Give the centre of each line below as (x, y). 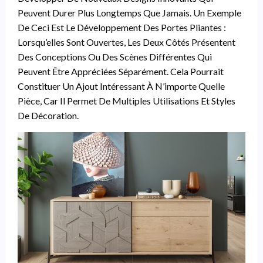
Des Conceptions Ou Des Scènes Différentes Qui (115, 56)
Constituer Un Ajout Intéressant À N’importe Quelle (121, 86)
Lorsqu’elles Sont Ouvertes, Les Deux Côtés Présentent (127, 42)
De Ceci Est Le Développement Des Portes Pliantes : (122, 27)
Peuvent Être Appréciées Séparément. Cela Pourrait (121, 71)
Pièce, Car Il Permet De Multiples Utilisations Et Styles (127, 100)
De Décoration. (48, 115)
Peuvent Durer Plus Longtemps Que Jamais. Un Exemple (129, 12)
